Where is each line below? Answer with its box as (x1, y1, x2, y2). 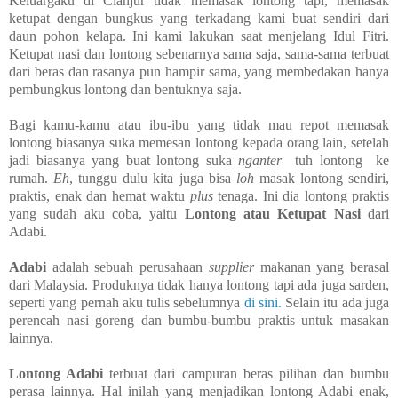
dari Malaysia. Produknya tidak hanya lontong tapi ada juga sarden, (9, 276, 389, 292)
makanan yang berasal (253, 259, 390, 275)
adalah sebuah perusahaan (46, 259, 209, 275)
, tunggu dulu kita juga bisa (69, 170, 236, 186)
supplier (208, 259, 254, 275)
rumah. (9, 170, 54, 186)
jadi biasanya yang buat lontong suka (9, 152, 239, 168)
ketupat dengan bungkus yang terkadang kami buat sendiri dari (9, 10, 389, 26)
